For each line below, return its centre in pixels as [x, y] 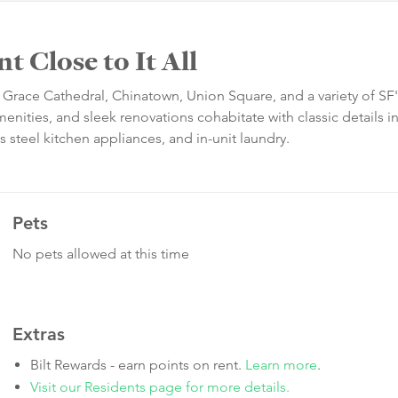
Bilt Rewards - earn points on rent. [138, 365]
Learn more [281, 365]
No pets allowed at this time [101, 254]
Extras [39, 334]
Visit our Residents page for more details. [160, 387]
